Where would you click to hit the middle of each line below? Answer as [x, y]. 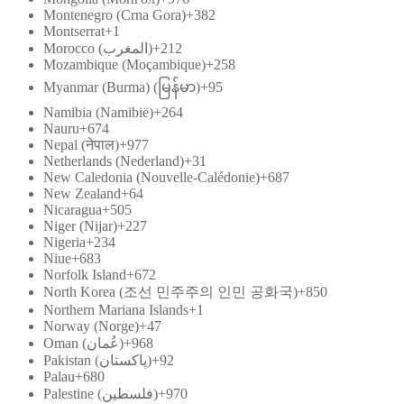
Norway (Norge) [91, 326]
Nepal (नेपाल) [81, 144]
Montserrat [74, 31]
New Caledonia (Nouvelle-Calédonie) [151, 177]
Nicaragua [73, 209]
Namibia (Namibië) [98, 112]
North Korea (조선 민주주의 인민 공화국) [170, 291]
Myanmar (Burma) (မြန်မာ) [122, 87]
